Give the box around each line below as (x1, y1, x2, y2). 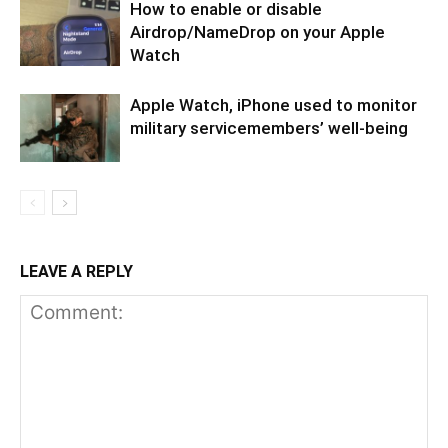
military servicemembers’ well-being (130, 117, 408, 138)
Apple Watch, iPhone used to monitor (130, 94, 417, 115)
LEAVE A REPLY (20, 261, 133, 281)
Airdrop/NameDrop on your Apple (130, 21, 385, 42)
